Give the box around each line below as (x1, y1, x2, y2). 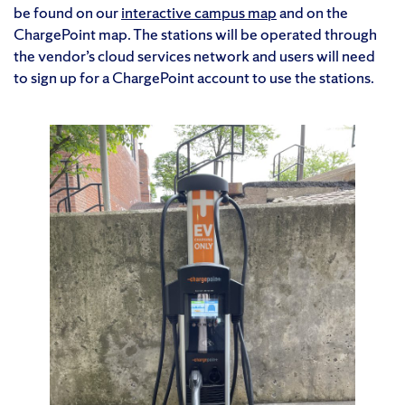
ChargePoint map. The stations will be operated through (14, 23, 377, 44)
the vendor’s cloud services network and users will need (14, 44, 375, 66)
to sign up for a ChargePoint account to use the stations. (14, 66, 374, 88)
